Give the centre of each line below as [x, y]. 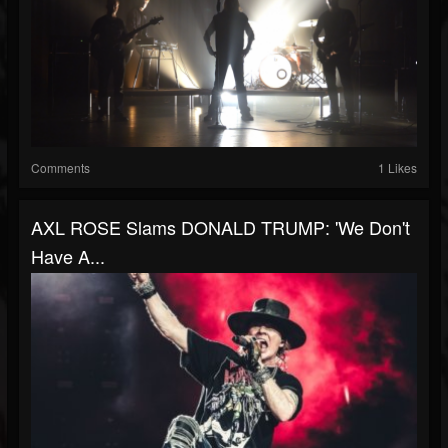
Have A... [68, 256]
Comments [60, 167]
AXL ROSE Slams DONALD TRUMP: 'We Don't [220, 227]
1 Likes [397, 167]
